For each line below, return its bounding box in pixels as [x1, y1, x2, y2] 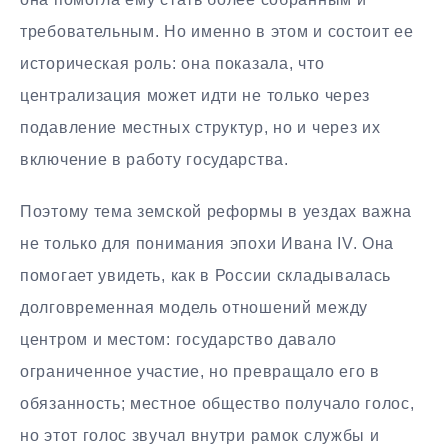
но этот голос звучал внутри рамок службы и [20, 427, 380, 445]
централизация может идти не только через [20, 86, 371, 104]
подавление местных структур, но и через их [20, 118, 381, 136]
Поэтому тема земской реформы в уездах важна [20, 203, 413, 221]
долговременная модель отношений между [20, 299, 368, 317]
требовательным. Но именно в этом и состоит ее [20, 22, 414, 40]
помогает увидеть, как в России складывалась [20, 267, 392, 285]
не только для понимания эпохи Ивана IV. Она [20, 235, 395, 253]
